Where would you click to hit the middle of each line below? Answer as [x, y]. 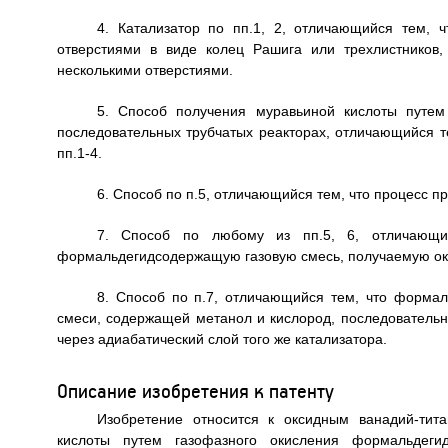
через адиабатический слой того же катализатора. [221, 338]
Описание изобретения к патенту [195, 390]
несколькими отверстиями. [144, 69]
